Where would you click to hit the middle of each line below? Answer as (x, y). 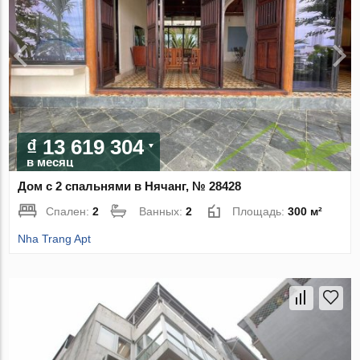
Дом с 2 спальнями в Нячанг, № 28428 (130, 186)
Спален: (70, 212)
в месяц (50, 162)
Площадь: (260, 212)
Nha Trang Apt (55, 239)
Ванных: (163, 212)
